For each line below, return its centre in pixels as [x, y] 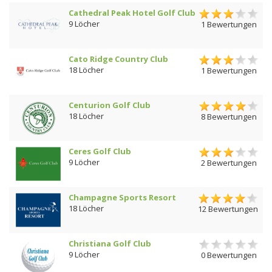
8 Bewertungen [229, 116]
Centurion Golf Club [110, 105]
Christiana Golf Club [110, 243]
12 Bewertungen [228, 209]
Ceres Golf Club [100, 151]
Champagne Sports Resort [122, 197]
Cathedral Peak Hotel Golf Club [132, 13]
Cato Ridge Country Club [118, 59]
